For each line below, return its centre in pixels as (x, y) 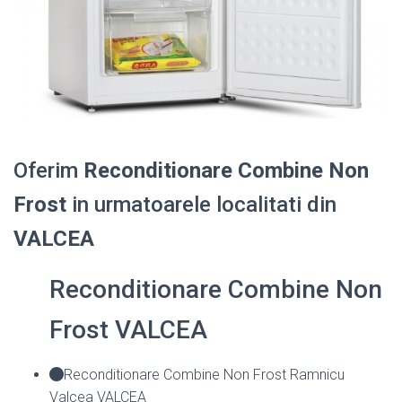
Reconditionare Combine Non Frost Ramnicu (204, 374)
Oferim (48, 170)
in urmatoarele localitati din (201, 204)
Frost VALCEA (128, 329)
